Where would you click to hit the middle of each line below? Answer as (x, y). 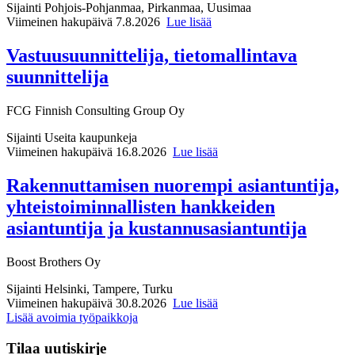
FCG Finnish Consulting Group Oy (95, 111)
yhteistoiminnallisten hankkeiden (141, 206)
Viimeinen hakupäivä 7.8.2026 (83, 22)
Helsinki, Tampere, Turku (109, 288)
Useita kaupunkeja (91, 138)
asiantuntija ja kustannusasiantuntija (157, 228)
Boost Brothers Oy (53, 261)
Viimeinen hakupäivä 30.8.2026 (86, 303)
